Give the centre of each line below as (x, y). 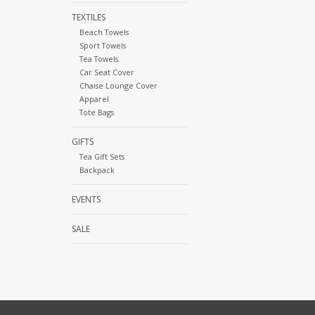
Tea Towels (98, 58)
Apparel (94, 98)
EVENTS (86, 199)
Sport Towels (102, 45)
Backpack (97, 169)
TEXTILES (89, 17)
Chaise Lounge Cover (118, 85)
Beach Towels (104, 32)
